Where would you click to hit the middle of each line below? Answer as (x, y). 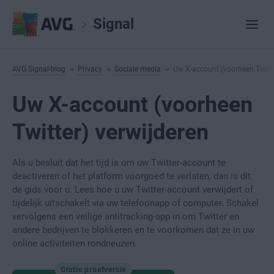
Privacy (90, 69)
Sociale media (138, 69)
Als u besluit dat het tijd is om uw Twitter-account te (119, 163)
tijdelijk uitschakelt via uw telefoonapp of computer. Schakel (135, 203)
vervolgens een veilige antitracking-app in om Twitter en (126, 217)
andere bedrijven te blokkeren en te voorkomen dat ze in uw (133, 230)
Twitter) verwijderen (110, 132)
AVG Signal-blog (39, 69)
